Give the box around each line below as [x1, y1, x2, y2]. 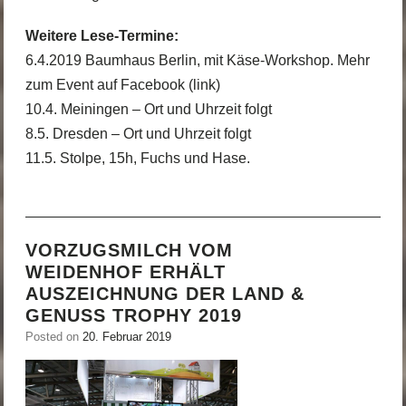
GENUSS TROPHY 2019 [24, 305, 242, 326]
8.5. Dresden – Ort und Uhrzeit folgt [24, 125, 251, 141]
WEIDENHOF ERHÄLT [24, 262, 226, 283]
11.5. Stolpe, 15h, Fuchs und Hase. [24, 150, 250, 166]
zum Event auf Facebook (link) [24, 76, 220, 92]
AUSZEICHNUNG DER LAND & [24, 284, 304, 304]
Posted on [24, 330, 82, 344]
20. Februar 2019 [82, 330, 171, 344]
